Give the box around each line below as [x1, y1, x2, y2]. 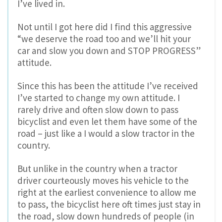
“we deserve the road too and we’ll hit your [17, 33, 191, 45]
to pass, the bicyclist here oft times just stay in [17, 198, 201, 210]
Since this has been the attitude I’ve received [17, 79, 198, 92]
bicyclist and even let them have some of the [17, 115, 197, 127]
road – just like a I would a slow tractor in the [17, 127, 195, 139]
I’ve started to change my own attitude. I [17, 91, 180, 104]
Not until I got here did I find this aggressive [17, 21, 192, 33]
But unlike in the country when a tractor [17, 162, 177, 174]
